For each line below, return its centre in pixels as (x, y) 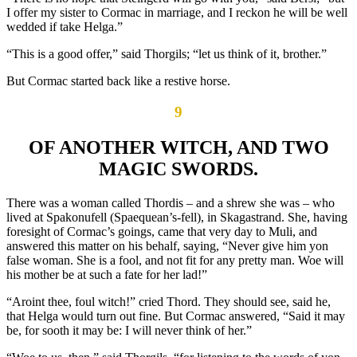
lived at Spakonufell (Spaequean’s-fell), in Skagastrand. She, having (177, 217)
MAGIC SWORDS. (178, 169)
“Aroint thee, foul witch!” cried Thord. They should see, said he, (169, 301)
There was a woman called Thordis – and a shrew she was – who (171, 202)
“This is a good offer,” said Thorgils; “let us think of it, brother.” (167, 53)
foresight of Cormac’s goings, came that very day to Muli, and (162, 231)
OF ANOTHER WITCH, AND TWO (178, 147)
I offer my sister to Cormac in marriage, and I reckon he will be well (177, 12)
